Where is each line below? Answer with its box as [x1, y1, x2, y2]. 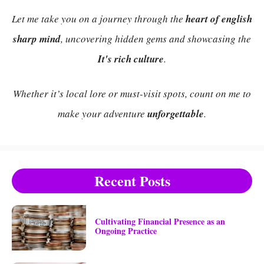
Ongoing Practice [94, 225, 157, 237]
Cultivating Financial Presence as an [94, 215, 225, 228]
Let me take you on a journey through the [12, 11, 186, 25]
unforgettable [147, 107, 204, 121]
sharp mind [13, 31, 61, 46]
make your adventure [58, 107, 147, 121]
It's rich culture [98, 51, 164, 66]
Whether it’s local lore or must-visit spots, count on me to [13, 87, 251, 101]
